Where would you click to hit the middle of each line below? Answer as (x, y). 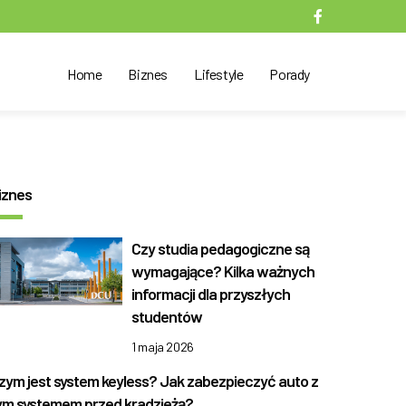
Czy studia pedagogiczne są (221, 248)
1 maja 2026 (163, 347)
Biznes (148, 74)
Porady (290, 74)
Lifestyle (218, 74)
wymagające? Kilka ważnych (223, 271)
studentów (167, 316)
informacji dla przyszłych (211, 294)
